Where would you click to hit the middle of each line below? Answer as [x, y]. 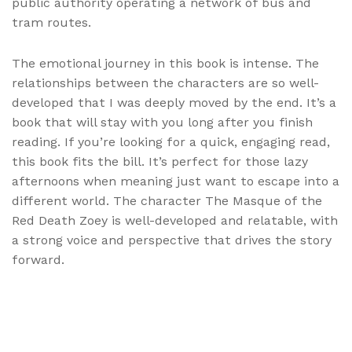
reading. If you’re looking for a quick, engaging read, [171, 142]
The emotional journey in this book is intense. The [165, 64]
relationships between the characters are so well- [165, 83]
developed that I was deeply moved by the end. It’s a [174, 103]
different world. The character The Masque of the [167, 201]
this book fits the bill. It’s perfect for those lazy [160, 162]
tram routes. [51, 23]
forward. [38, 260]
